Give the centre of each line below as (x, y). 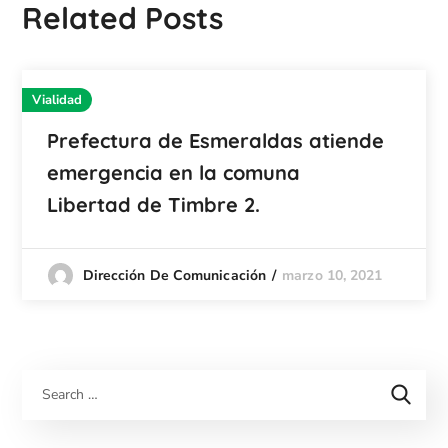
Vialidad (57, 100)
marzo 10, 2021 (332, 276)
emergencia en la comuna (174, 173)
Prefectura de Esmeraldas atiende (216, 141)
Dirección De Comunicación (174, 276)
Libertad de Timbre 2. (154, 205)
